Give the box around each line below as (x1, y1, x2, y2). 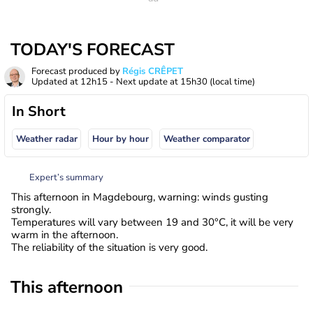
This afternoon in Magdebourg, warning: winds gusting (11, 189, 268, 204)
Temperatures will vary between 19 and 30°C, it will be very (11, 214, 293, 229)
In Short (12, 102, 66, 121)
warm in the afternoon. (11, 227, 118, 242)
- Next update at (108, 75, 180, 88)
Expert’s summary (29, 170, 103, 184)
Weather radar (15, 133, 78, 146)
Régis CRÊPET (122, 65, 183, 78)
